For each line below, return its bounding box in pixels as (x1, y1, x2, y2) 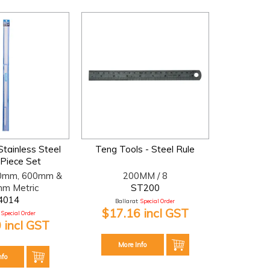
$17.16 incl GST (101, 206, 189, 221)
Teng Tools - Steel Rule (95, 143, 195, 155)
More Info (118, 240, 147, 250)
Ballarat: (115, 198, 139, 205)
